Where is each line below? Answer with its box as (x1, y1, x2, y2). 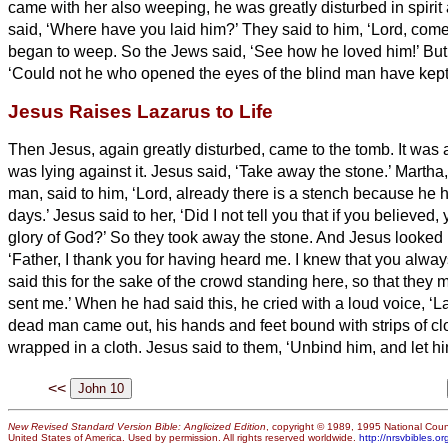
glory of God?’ (8, 228, 110, 246)
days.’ (8, 206, 53, 224)
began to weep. (8, 42, 121, 60)
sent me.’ (8, 294, 75, 312)
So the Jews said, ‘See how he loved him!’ (121, 42, 423, 60)
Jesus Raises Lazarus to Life (8, 100, 273, 122)
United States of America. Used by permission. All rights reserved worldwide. (8, 432, 359, 444)
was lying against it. (8, 162, 151, 180)
